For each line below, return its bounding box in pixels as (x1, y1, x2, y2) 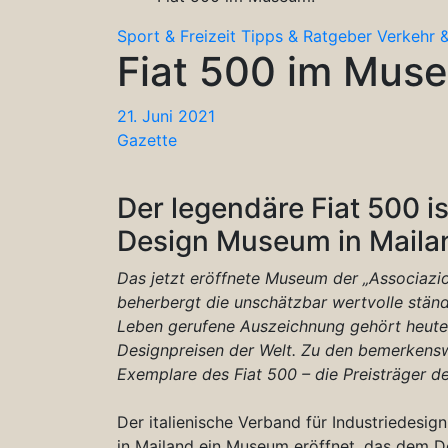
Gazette (117, 129, 177, 150)
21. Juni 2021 (117, 105, 215, 126)
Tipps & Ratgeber (241, 25, 372, 46)
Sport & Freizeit (117, 25, 236, 46)
